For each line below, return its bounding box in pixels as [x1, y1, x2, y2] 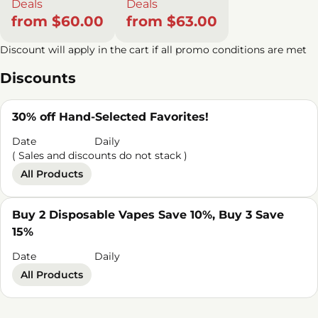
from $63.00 [126, 13, 217, 30]
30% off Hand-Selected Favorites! [12, 110, 209, 124]
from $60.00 [11, 13, 104, 30]
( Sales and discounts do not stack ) [12, 149, 187, 162]
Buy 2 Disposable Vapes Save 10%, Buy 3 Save [12, 208, 284, 221]
